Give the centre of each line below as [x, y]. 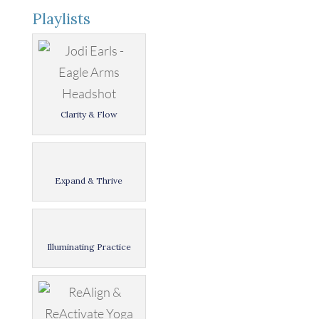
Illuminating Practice [89, 247]
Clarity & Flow [89, 114]
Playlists [61, 19]
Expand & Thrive [89, 181]
